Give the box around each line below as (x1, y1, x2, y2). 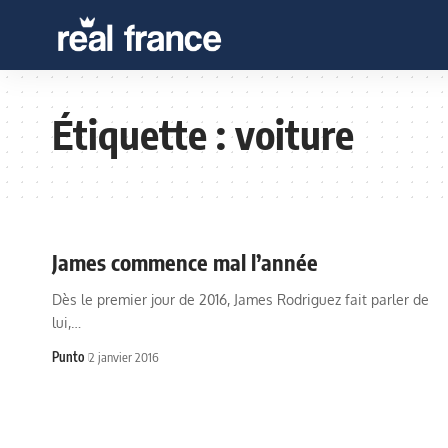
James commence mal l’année (52, 248, 318, 276)
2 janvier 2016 (89, 349, 159, 365)
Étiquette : (52, 109, 235, 159)
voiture (235, 109, 354, 159)
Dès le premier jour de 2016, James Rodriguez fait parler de (52, 291, 429, 308)
